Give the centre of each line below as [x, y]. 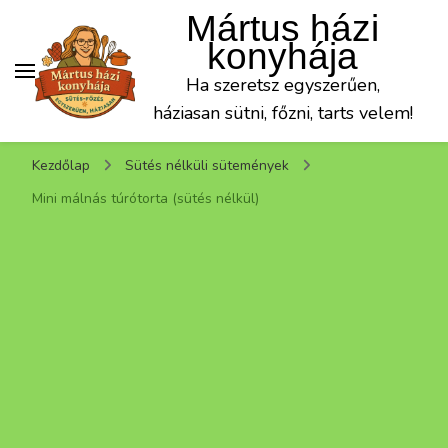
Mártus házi [282, 28]
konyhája [282, 56]
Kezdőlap [61, 165]
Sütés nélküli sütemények [209, 165]
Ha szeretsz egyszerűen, [282, 85]
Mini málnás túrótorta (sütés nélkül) [145, 198]
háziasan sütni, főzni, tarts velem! [282, 113]
